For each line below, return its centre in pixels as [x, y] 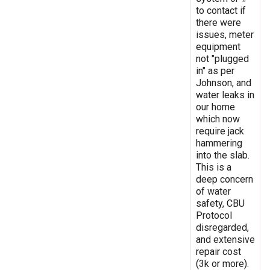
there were [218, 22]
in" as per [215, 71]
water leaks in [225, 95]
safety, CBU [220, 203]
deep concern [224, 179]
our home [215, 107]
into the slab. [223, 155]
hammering [219, 143]
